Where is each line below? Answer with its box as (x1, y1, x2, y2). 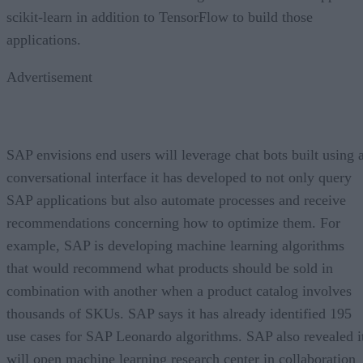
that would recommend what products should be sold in (6, 259, 333, 276)
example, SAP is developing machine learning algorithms (6, 237, 344, 254)
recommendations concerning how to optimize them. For (6, 214, 340, 231)
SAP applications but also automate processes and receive (6, 191, 346, 208)
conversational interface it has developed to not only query (6, 169, 352, 186)
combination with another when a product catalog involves (6, 282, 352, 299)
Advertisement (6, 68, 92, 85)
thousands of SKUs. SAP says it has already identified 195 (6, 305, 352, 322)
